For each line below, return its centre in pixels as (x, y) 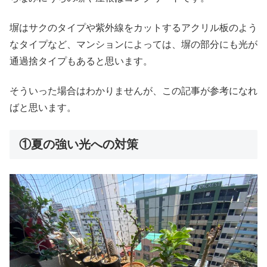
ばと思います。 (43, 108)
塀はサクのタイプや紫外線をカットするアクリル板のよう (133, 27)
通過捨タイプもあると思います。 (81, 61)
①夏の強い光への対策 (79, 144)
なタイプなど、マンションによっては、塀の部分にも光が (133, 44)
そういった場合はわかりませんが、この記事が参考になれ (133, 91)
